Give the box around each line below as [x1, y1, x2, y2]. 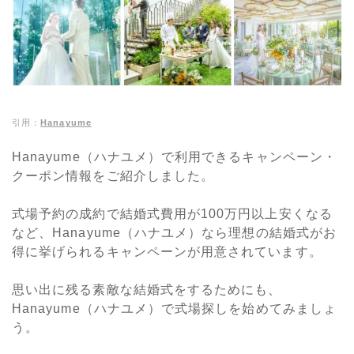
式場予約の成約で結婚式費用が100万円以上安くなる [12, 207, 333, 221]
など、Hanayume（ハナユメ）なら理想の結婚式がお [12, 226, 337, 240]
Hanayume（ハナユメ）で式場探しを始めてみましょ [12, 302, 337, 316]
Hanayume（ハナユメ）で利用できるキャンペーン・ [12, 150, 337, 164]
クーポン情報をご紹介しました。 [12, 169, 215, 183]
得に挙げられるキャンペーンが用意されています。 [12, 245, 322, 259]
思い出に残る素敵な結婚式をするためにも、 [12, 283, 282, 297]
